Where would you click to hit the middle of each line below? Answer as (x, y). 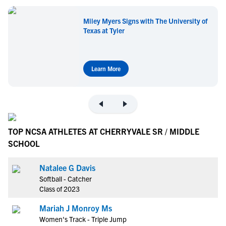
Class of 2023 (60, 188)
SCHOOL (24, 143)
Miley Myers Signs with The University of (146, 20)
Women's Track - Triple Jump (83, 219)
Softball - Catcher (66, 178)
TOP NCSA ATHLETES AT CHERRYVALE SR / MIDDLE (104, 131)
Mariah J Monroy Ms (76, 208)
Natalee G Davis (67, 167)
